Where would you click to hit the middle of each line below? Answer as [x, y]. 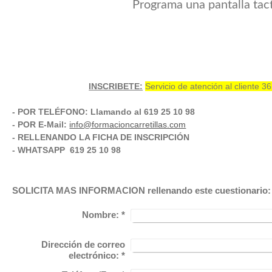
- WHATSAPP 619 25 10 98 [68, 150]
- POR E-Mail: [40, 124]
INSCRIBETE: [116, 86]
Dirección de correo [83, 244]
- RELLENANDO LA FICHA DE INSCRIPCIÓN [101, 137]
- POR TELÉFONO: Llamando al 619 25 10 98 [104, 112]
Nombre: [100, 215]
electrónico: [93, 255]
